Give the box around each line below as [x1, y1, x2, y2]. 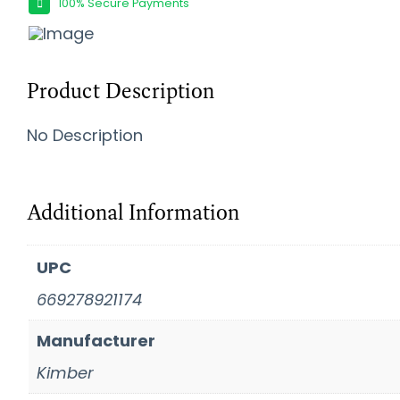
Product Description [27, 76, 214, 104]
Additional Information [27, 197, 239, 226]
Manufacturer [37, 329, 155, 352]
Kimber [37, 361, 94, 384]
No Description [27, 123, 143, 146]
